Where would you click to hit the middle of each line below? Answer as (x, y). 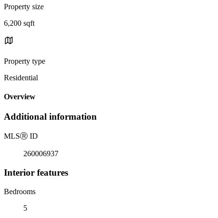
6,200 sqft (19, 23)
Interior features (36, 172)
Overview (20, 97)
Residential (21, 77)
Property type (25, 61)
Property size (24, 6)
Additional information (50, 117)
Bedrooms (20, 191)
